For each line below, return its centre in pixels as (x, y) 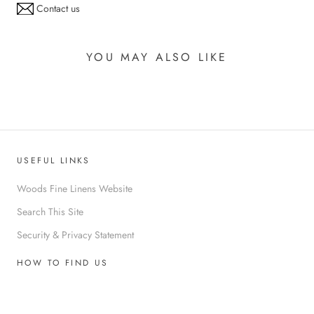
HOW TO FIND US (63, 262)
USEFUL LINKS (54, 160)
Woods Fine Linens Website (75, 188)
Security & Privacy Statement (75, 234)
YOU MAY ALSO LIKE (157, 57)
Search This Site (50, 211)
